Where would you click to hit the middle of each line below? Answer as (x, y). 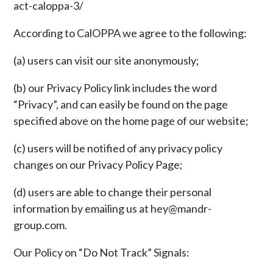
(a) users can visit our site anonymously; (107, 60)
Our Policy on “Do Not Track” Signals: (102, 252)
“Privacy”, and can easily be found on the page (121, 104)
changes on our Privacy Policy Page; (98, 165)
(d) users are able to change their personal (113, 192)
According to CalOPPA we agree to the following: (130, 33)
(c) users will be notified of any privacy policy (118, 148)
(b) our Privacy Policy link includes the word (115, 88)
